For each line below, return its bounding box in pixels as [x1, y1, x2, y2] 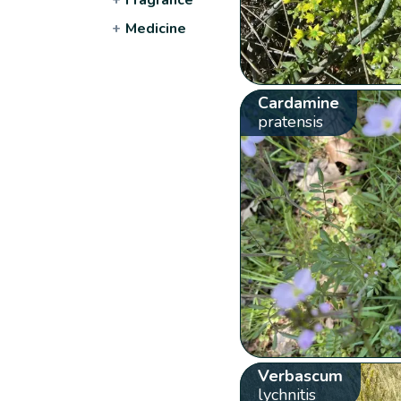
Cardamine [257, 91, 339, 114]
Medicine [125, 18, 187, 38]
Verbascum [257, 364, 343, 387]
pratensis [257, 110, 323, 132]
